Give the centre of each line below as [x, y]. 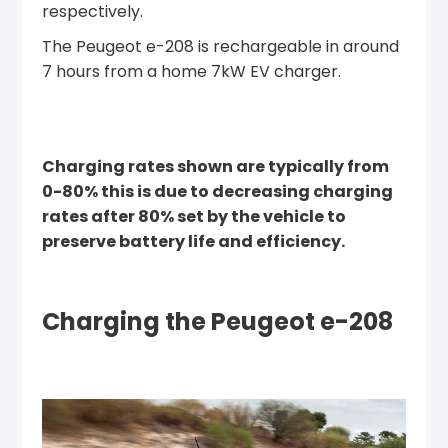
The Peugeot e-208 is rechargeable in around [221, 46]
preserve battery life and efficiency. [194, 241]
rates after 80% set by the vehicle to [194, 216]
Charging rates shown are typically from [216, 166]
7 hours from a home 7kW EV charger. [192, 71]
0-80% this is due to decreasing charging [218, 191]
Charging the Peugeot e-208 [218, 321]
